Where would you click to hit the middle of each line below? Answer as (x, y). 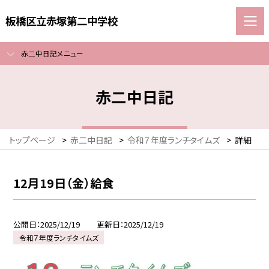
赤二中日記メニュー (52, 53)
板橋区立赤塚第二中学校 (61, 20)
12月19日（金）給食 (64, 183)
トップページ (32, 140)
